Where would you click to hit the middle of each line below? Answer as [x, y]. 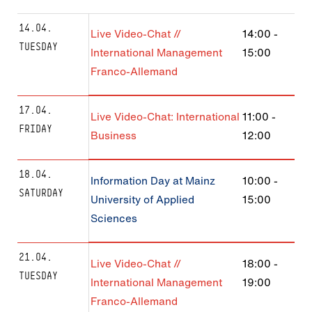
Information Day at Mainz [153, 180]
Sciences [114, 218]
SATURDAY [41, 192]
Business [114, 135]
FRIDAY [36, 128]
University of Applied [142, 199]
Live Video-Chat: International [165, 116]
